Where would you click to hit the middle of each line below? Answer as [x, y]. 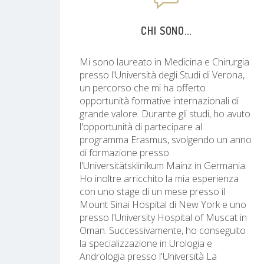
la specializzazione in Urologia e [146, 243]
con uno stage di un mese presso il [152, 191]
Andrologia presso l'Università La [148, 256]
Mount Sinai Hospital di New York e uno [163, 204]
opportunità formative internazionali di [159, 100]
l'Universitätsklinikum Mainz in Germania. [163, 165]
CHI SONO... [166, 30]
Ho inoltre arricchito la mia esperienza [159, 178]
